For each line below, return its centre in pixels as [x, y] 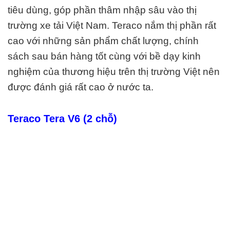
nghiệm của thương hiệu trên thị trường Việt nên [114, 71]
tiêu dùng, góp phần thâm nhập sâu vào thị [102, 10]
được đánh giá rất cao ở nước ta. [81, 87]
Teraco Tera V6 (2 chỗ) [62, 118]
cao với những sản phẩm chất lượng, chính [103, 41]
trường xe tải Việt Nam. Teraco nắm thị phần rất [112, 25]
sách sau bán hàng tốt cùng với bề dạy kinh [104, 56]
